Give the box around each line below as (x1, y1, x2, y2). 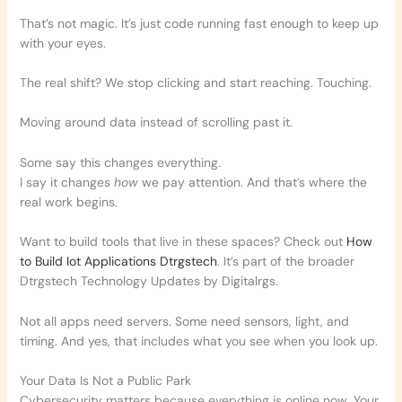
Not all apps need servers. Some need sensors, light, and (19, 312, 349, 329)
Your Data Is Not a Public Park (19, 372, 191, 389)
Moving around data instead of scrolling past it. (19, 114, 293, 131)
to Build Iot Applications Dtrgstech (19, 253, 217, 270)
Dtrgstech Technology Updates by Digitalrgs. (19, 273, 278, 290)
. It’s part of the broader (216, 253, 354, 270)
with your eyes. (19, 34, 106, 51)
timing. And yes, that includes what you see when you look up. (19, 332, 378, 349)
